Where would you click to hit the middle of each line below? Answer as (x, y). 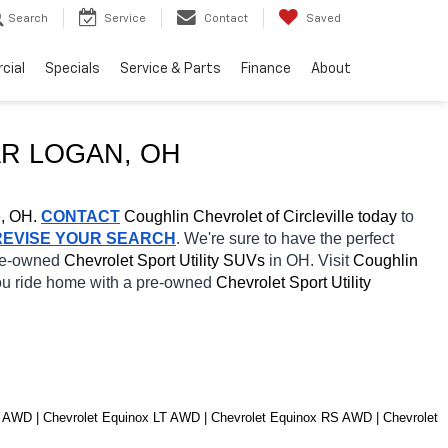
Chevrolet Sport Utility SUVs (166, 260)
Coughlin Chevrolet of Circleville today (258, 216)
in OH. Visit (311, 260)
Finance (266, 68)
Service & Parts (170, 68)
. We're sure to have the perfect (285, 238)
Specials (72, 68)
